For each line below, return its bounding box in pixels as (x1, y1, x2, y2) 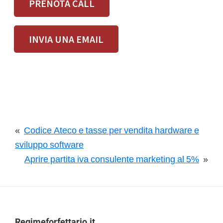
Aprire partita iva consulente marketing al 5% (24, 154, 199, 165)
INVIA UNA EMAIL (28, 32, 104, 45)
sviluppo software (15, 139, 84, 150)
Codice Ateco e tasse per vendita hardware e (24, 125, 199, 136)
